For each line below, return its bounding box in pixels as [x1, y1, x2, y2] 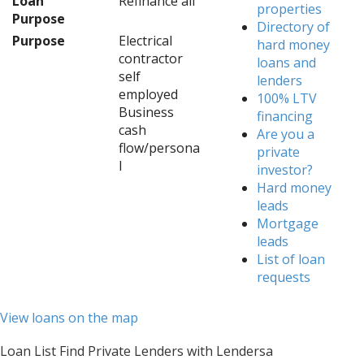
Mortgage [257, 214, 319, 232]
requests [257, 268, 311, 286]
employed [118, 85, 178, 103]
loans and [257, 54, 317, 71]
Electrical [118, 32, 172, 50]
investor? [257, 161, 314, 179]
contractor [118, 50, 183, 67]
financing [257, 107, 314, 125]
